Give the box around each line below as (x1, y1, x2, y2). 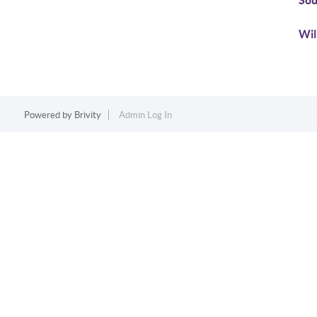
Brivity (74, 110, 101, 120)
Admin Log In (118, 110, 172, 120)
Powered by (23, 110, 74, 120)
